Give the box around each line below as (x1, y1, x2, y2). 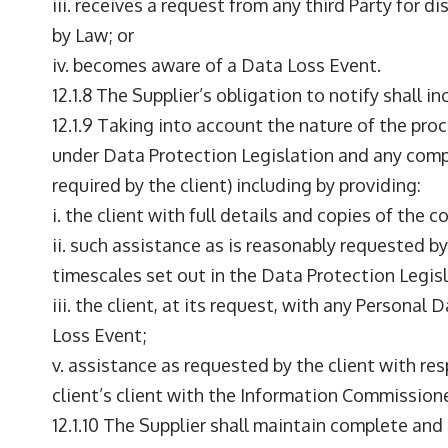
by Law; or (52, 24, 134, 46)
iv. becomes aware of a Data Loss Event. (52, 54, 381, 76)
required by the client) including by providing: (52, 174, 421, 196)
